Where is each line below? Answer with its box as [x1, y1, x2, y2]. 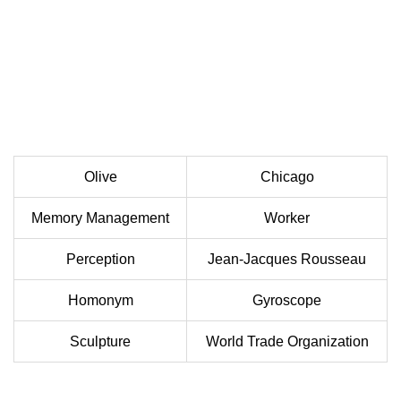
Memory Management [31, 209, 169, 226]
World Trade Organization [205, 333, 369, 349]
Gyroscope [252, 292, 321, 308]
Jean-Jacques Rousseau [208, 251, 366, 267]
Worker [264, 209, 310, 226]
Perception [65, 251, 135, 267]
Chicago [260, 168, 314, 184]
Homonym [67, 292, 133, 308]
